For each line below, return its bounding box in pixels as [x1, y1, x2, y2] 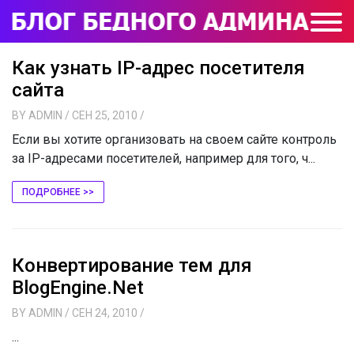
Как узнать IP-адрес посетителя [12, 57, 305, 79]
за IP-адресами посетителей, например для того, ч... [12, 151, 315, 166]
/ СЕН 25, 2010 [65, 109, 137, 122]
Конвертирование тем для [12, 254, 252, 277]
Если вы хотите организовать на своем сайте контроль [12, 132, 337, 147]
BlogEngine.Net [12, 277, 144, 299]
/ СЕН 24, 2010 [65, 307, 137, 319]
